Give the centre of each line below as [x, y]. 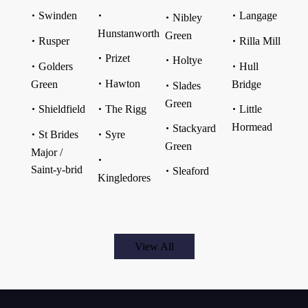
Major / [47, 152]
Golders [56, 66]
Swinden [58, 15]
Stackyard [194, 128]
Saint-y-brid [57, 169]
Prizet [118, 58]
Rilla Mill [260, 41]
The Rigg [126, 109]
